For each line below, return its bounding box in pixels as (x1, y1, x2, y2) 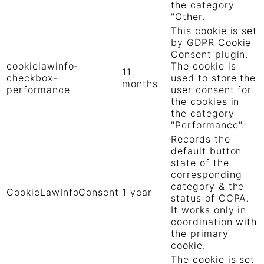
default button (171, 145, 242, 157)
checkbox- (6, 72, 58, 84)
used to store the (171, 72, 256, 84)
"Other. (171, 11, 205, 23)
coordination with (171, 216, 258, 228)
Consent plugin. (171, 48, 249, 61)
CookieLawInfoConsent (6, 186, 120, 199)
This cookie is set (171, 25, 258, 37)
